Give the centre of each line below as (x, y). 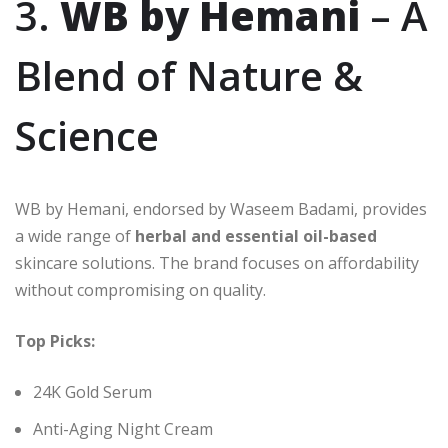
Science (87, 136)
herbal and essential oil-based (256, 236)
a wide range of (75, 236)
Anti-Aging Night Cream (123, 429)
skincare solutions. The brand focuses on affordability (217, 263)
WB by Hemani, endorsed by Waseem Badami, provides (221, 209)
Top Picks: (55, 341)
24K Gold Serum (92, 392)
